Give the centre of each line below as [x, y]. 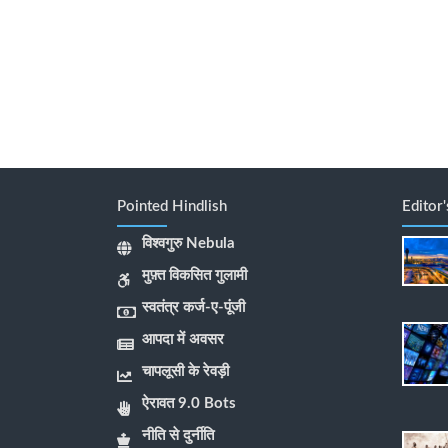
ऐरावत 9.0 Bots [189, 404]
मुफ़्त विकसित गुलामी [194, 276]
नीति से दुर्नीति [178, 436]
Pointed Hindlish [172, 207]
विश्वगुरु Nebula [188, 244]
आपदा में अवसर [183, 340]
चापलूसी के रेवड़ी [185, 372]
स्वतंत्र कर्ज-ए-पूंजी [193, 308]
